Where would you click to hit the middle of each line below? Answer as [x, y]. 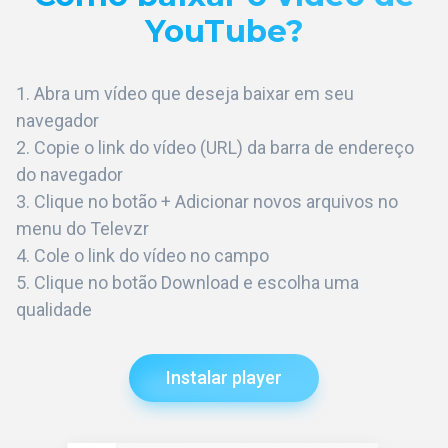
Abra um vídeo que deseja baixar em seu [194, 94]
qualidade [54, 310]
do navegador [69, 175]
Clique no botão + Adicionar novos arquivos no [216, 202]
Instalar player [224, 378]
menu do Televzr [82, 229]
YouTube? [224, 31]
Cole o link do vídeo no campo [151, 256]
